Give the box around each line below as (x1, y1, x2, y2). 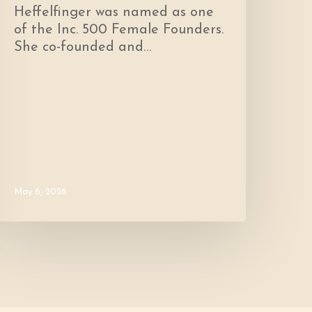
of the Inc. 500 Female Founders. (14, 23, 224, 38)
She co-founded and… (14, 40, 152, 55)
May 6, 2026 (14, 187, 68, 197)
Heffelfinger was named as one (14, 6, 214, 20)
